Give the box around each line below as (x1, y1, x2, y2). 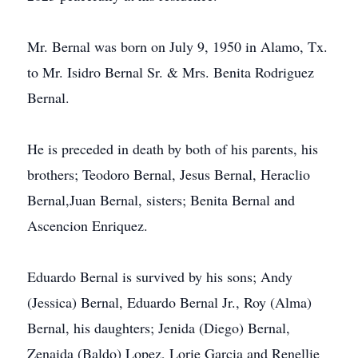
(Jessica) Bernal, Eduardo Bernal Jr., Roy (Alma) (27, 292, 312, 312)
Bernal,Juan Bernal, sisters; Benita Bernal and (27, 190, 295, 209)
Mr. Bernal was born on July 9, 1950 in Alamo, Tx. (27, 37, 328, 56)
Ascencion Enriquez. (27, 216, 148, 235)
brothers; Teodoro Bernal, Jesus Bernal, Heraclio (27, 165, 310, 184)
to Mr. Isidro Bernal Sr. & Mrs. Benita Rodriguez (27, 62, 314, 82)
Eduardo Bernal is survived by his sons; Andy (27, 267, 292, 286)
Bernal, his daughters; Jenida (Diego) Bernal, (27, 318, 290, 337)
